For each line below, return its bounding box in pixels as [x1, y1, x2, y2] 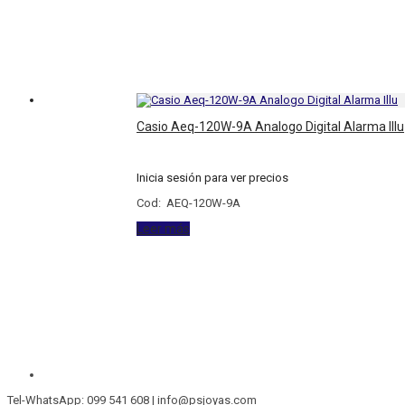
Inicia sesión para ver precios [137, 171, 289, 185]
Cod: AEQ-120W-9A [137, 196, 241, 211]
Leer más [137, 221, 191, 237]
